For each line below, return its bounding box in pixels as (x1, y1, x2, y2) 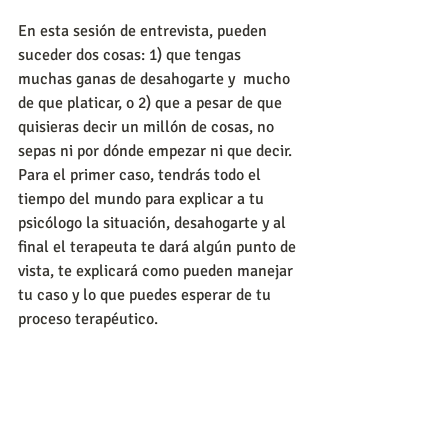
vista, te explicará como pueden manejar (18, 261, 297, 281)
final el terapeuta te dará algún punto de (18, 237, 300, 257)
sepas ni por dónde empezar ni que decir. (18, 141, 292, 161)
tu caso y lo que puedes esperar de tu (18, 285, 275, 305)
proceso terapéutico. (18, 309, 158, 329)
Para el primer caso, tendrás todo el (18, 165, 265, 185)
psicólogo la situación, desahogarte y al (18, 213, 290, 233)
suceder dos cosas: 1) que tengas (18, 45, 245, 65)
